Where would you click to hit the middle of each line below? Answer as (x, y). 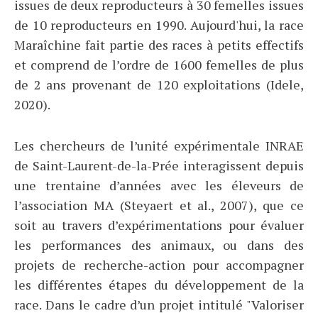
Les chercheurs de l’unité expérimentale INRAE (159, 146)
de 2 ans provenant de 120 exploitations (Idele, (159, 85)
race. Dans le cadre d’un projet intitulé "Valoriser (159, 305)
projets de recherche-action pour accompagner (159, 265)
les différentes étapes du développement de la (159, 285)
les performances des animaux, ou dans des (159, 245)
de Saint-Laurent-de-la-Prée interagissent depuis (159, 166)
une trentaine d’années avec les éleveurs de (159, 186)
